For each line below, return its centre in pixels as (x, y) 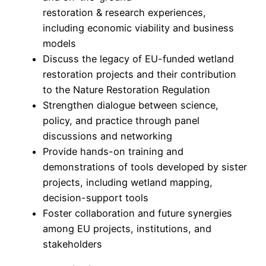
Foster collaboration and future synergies (137, 213)
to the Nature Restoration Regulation (128, 90)
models (61, 44)
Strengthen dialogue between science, (131, 105)
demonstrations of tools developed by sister (145, 167)
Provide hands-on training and (113, 152)
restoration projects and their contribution (140, 75)
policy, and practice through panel (121, 121)
